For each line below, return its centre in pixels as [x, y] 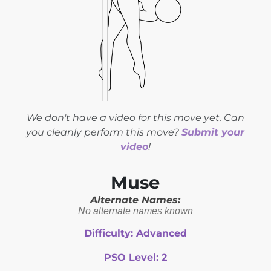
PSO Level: [132, 257]
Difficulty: [110, 233]
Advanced [161, 233]
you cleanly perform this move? [104, 132]
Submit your [213, 132]
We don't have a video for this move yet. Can [135, 117]
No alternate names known [135, 211]
